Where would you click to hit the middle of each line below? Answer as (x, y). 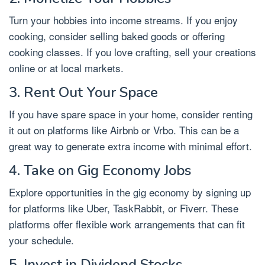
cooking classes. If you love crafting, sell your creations (132, 52)
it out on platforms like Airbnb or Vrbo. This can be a (124, 130)
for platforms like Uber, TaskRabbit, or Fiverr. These (124, 208)
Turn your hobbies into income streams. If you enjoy (123, 20)
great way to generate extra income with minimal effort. (130, 146)
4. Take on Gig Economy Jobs (100, 171)
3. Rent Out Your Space (83, 93)
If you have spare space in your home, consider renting (131, 114)
